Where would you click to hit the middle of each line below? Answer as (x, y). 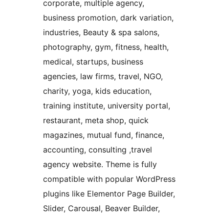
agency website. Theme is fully (100, 164)
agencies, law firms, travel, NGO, (103, 77)
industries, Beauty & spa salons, (101, 33)
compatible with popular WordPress (109, 179)
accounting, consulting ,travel (98, 150)
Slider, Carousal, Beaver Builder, (101, 208)
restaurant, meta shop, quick (96, 120)
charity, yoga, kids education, (97, 91)
